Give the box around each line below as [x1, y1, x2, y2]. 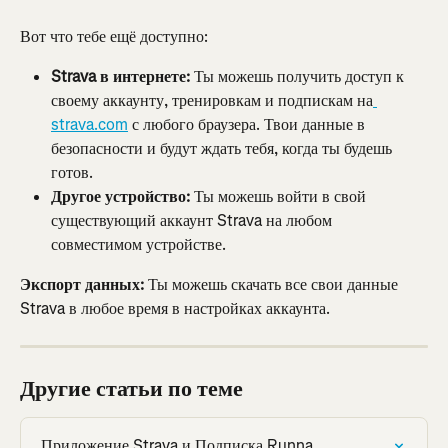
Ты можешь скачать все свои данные [144, 274, 402, 296]
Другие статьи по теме [20, 374, 243, 404]
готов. [51, 162, 93, 184]
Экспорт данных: [20, 274, 144, 296]
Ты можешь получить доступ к [190, 66, 408, 88]
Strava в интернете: [51, 66, 190, 88]
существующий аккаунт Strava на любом [51, 210, 336, 232]
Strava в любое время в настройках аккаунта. [20, 298, 330, 320]
